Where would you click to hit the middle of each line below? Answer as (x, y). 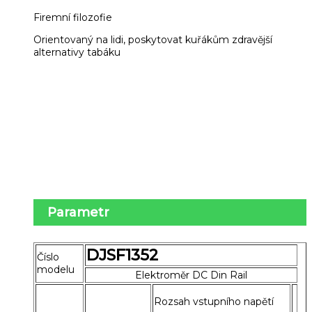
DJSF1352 (122, 255)
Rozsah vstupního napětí (214, 301)
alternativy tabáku (77, 53)
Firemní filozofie (73, 18)
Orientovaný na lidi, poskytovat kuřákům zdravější (153, 40)
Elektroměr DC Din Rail (191, 275)
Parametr (78, 212)
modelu (56, 269)
